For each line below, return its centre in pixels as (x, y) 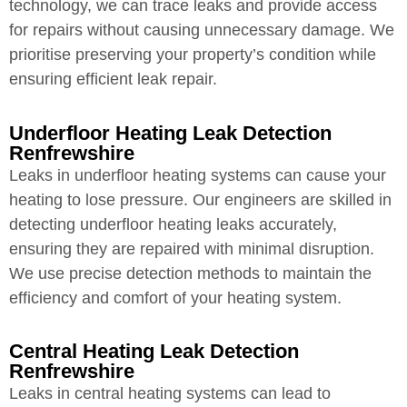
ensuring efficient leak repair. (113, 79)
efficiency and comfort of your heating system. (175, 298)
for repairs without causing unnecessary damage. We (202, 30)
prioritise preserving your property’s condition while (193, 55)
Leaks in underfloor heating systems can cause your (198, 175)
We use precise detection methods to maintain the (190, 273)
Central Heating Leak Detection (154, 352)
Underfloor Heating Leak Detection (170, 133)
